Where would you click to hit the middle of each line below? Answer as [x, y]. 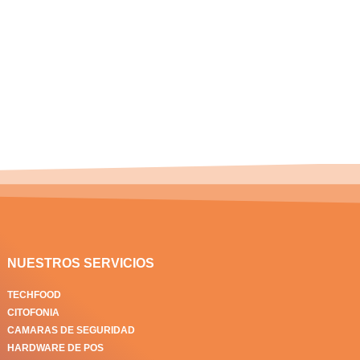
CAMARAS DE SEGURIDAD [71, 331]
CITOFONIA [33, 313]
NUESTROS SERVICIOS [80, 264]
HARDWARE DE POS [55, 348]
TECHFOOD [34, 295]
